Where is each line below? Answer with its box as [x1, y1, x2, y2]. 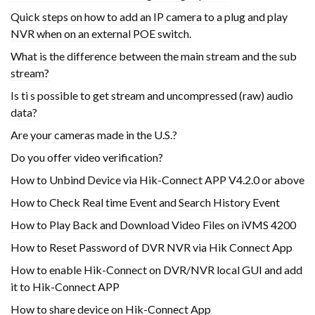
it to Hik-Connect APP [11, 280, 120, 294]
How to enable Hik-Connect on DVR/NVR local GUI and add [11, 263, 302, 277]
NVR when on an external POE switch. [11, 27, 191, 41]
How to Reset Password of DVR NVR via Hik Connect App [11, 240, 292, 255]
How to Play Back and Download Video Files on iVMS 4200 [11, 218, 296, 232]
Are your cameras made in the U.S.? [11, 128, 177, 142]
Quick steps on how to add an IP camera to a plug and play [11, 10, 288, 24]
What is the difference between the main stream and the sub [11, 49, 297, 63]
